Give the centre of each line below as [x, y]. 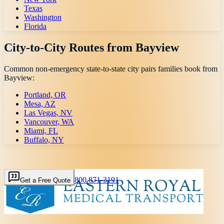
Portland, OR [45, 95]
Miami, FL [41, 131]
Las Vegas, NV [48, 113]
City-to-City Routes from [70, 48]
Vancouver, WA [49, 122]
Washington [43, 17]
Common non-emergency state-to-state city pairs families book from [111, 69]
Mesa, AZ [40, 104]
